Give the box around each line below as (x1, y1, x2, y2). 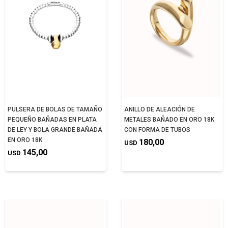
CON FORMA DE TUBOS (124, 126, 190, 133)
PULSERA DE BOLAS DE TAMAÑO (8, 106, 102, 113)
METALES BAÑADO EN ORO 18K (124, 116, 214, 123)
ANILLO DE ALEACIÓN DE (124, 106, 195, 113)
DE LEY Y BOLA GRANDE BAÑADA (8, 126, 102, 133)
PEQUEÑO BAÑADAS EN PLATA (8, 116, 97, 123)
